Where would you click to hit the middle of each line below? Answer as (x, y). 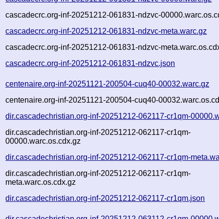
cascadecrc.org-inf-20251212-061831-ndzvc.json (90, 63)
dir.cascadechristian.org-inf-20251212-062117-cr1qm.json (105, 198)
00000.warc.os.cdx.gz (43, 141)
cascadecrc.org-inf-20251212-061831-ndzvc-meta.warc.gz (106, 31)
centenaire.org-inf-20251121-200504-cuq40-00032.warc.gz (108, 84)
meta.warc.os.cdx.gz (41, 182)
